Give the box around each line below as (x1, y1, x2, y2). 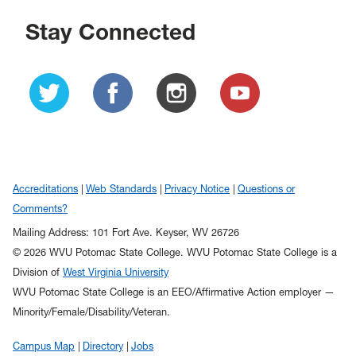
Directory (83, 340, 123, 353)
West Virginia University (63, 266, 168, 279)
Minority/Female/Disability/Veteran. (13, 306, 170, 319)
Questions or (238, 183, 295, 195)
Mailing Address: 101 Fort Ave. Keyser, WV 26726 (13, 226, 239, 239)
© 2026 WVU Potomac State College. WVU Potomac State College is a (13, 246, 337, 259)
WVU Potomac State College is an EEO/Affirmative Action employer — (13, 286, 335, 299)
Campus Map (13, 340, 75, 353)
